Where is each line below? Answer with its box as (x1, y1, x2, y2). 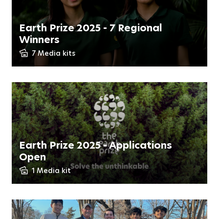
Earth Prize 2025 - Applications (19, 138, 172, 152)
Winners (19, 33, 60, 46)
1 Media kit (32, 166, 71, 175)
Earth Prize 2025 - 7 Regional (19, 21, 162, 35)
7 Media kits (32, 48, 75, 58)
